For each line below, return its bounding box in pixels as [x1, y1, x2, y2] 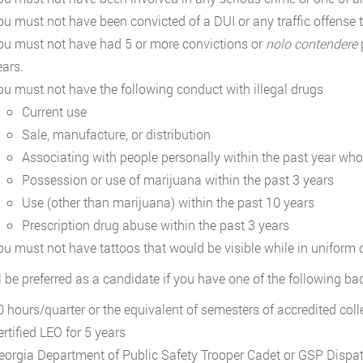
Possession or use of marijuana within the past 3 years [21, 171, 334, 188]
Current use [21, 103, 87, 120]
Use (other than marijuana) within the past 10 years [21, 194, 314, 211]
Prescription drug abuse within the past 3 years [21, 216, 289, 233]
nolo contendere [265, 35, 357, 52]
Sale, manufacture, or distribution [21, 126, 211, 143]
